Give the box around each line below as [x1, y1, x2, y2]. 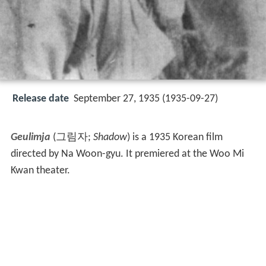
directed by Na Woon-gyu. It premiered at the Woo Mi [10, 148, 244, 160]
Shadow [93, 132, 127, 144]
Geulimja [10, 132, 50, 144]
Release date [12, 93, 69, 105]
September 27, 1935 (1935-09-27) [74, 93, 218, 105]
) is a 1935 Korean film [126, 132, 223, 144]
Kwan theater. [10, 165, 70, 177]
